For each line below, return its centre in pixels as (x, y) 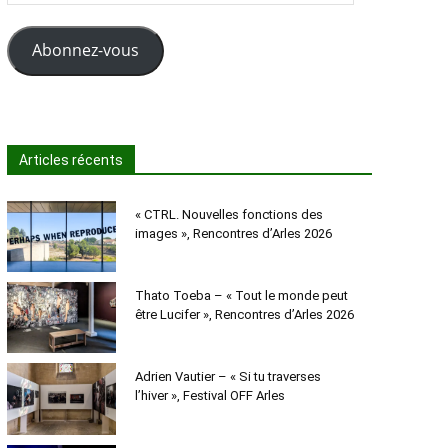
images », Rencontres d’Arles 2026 (233, 233)
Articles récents (70, 159)
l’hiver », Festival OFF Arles (209, 396)
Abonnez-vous (85, 50)
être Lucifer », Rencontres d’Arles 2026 (244, 314)
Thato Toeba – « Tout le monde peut (241, 295)
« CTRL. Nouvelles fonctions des (228, 214)
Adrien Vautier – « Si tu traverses (227, 377)
